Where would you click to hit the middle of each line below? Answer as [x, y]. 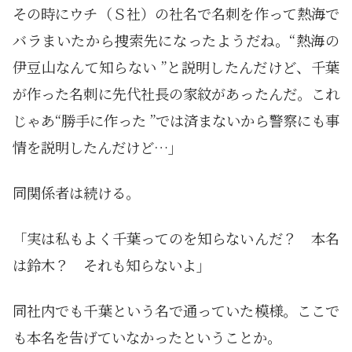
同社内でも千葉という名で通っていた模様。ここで [176, 311]
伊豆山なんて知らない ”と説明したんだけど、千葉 [176, 67]
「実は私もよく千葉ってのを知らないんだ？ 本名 [176, 238]
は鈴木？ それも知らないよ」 [112, 265]
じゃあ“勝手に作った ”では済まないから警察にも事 [176, 121]
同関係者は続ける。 [76, 193]
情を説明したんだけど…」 [97, 147]
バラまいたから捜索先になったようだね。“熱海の [176, 40]
